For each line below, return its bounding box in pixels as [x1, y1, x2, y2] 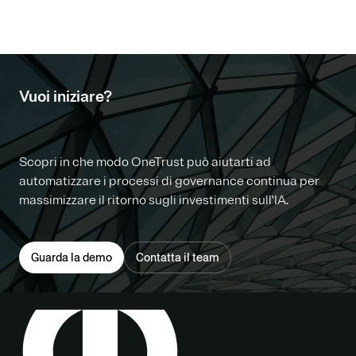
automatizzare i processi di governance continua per [19, 172, 319, 189]
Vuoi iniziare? [19, 86, 112, 106]
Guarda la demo [31, 249, 112, 265]
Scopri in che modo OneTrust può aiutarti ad [19, 153, 271, 170]
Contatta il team [136, 249, 219, 265]
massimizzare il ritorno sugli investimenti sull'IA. [19, 192, 288, 208]
